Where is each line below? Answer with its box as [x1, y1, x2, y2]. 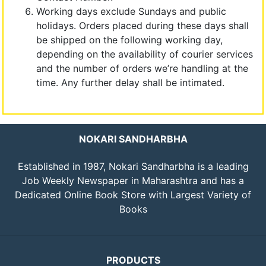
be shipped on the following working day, [36, 33, 223, 46]
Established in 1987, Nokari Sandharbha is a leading [17, 160, 249, 172]
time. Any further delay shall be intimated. [36, 76, 224, 88]
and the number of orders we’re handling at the [36, 62, 248, 74]
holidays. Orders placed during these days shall [36, 19, 249, 31]
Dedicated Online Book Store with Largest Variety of [15, 188, 251, 201]
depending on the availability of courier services [36, 47, 253, 60]
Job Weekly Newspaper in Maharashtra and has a [22, 174, 244, 186]
